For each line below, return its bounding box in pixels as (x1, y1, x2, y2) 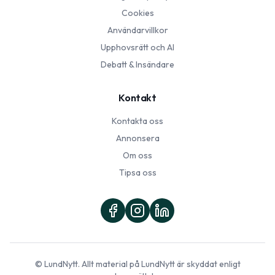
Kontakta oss (112, 115, 163, 126)
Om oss (123, 150, 152, 161)
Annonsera (115, 133, 160, 144)
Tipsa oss (118, 167, 157, 178)
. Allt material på (77, 258, 141, 269)
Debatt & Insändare (101, 59, 174, 70)
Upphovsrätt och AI (101, 42, 174, 53)
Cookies (121, 7, 154, 18)
